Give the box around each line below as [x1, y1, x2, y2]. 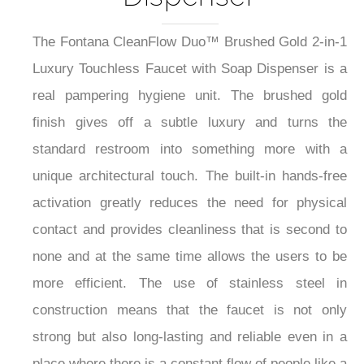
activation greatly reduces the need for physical [32, 195, 347, 211]
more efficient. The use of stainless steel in [32, 275, 347, 292]
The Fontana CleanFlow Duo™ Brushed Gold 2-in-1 [32, 34, 347, 50]
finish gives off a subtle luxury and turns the [32, 115, 347, 131]
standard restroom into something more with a [32, 141, 347, 158]
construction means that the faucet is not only [32, 302, 347, 318]
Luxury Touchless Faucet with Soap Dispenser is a [32, 61, 347, 77]
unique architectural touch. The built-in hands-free [32, 168, 347, 184]
